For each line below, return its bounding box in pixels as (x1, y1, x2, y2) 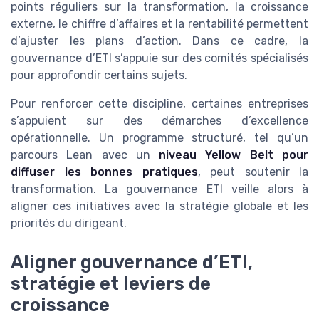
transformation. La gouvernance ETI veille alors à (11, 182, 308, 197)
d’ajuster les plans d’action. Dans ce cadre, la (11, 34, 308, 48)
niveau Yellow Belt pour (159, 148, 309, 162)
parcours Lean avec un (11, 148, 159, 162)
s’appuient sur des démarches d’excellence (11, 114, 308, 128)
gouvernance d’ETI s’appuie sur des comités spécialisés (11, 51, 308, 66)
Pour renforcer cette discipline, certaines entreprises (11, 97, 308, 111)
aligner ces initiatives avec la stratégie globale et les (11, 199, 308, 214)
